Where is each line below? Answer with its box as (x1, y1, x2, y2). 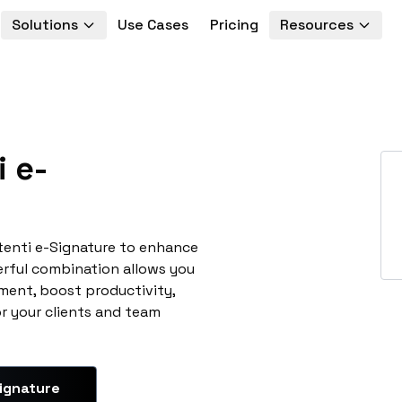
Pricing (209, 15, 258, 34)
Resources (279, 15, 354, 34)
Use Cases (117, 15, 188, 34)
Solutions (11, 15, 78, 34)
